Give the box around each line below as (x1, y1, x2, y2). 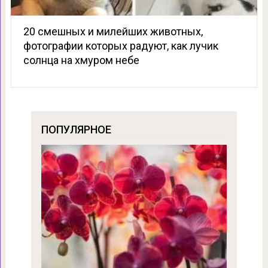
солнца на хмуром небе (23, 53, 139, 66)
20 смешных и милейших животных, (23, 25, 203, 38)
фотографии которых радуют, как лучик (23, 39, 218, 52)
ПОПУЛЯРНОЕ (41, 123, 111, 136)
